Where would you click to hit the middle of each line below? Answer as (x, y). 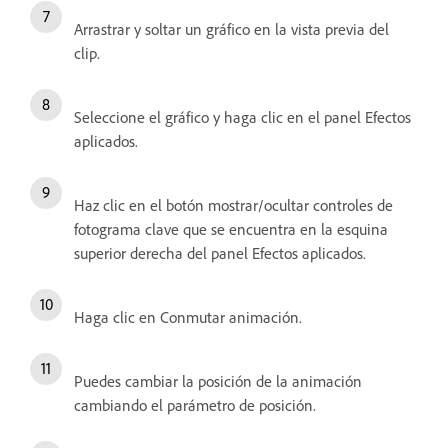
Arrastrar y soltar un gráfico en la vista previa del (231, 29)
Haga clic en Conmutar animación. (192, 317)
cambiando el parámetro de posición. (195, 405)
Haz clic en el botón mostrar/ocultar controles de (233, 205)
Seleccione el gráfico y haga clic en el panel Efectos (242, 117)
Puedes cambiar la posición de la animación (218, 381)
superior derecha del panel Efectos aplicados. (220, 253)
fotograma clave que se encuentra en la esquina (231, 229)
